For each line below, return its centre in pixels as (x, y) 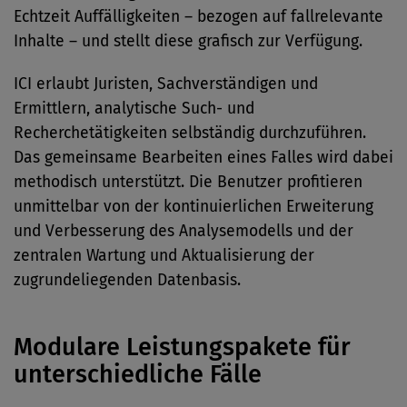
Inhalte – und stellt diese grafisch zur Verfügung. (188, 41)
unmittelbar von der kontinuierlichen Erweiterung (194, 207)
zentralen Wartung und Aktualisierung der (164, 256)
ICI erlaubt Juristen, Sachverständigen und (166, 84)
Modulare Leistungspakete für (182, 347)
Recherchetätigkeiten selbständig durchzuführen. (190, 133)
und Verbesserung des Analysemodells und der (184, 231)
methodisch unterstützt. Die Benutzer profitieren (188, 182)
